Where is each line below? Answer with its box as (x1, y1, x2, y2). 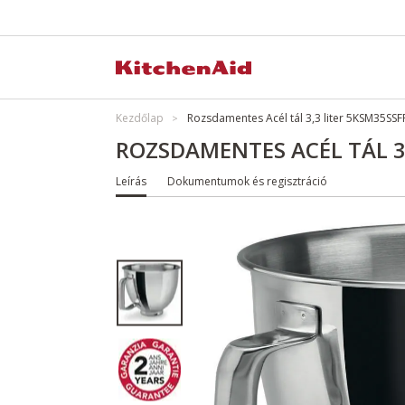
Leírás (116, 174, 146, 189)
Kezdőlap (116, 110, 164, 126)
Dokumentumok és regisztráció (167, 174, 327, 189)
